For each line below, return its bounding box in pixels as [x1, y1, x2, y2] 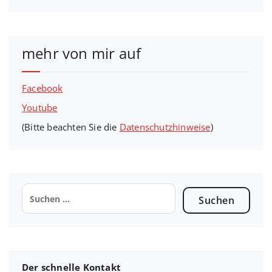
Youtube [22, 101, 58, 114]
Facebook [22, 82, 63, 95]
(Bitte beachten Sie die [22, 121, 120, 134]
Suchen [21, 183, 56, 195]
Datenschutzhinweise [119, 121, 211, 134]
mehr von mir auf [22, 43, 141, 64]
